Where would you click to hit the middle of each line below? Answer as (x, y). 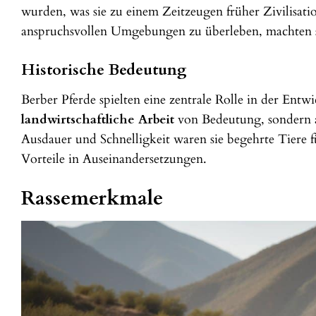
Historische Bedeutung (104, 69)
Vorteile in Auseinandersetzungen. (114, 159)
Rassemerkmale (92, 198)
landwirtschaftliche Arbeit (98, 119)
